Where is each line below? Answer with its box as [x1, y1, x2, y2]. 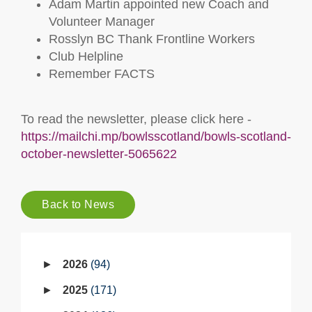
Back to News [42, 198, 114, 210]
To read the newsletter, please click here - [21, 112, 251, 126]
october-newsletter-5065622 [21, 147, 177, 161]
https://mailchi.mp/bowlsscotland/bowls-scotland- [21, 130, 291, 143]
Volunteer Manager [49, 15, 155, 29]
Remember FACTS [49, 67, 155, 81]
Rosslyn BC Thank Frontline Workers [49, 32, 255, 46]
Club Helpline [49, 49, 123, 63]
